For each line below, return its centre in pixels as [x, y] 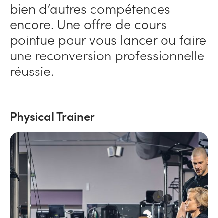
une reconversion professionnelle [107, 55]
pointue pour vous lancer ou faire [108, 39]
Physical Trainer [52, 116]
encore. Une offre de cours [88, 24]
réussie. [32, 70]
